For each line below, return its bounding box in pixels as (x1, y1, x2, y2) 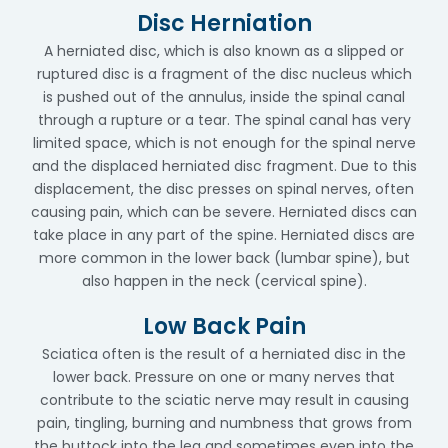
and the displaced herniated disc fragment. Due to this (31, 156, 417, 176)
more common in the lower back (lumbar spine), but (38, 248, 410, 268)
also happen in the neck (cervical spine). (81, 271, 367, 291)
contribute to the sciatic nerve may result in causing (39, 390, 409, 410)
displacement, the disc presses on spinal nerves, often (34, 179, 414, 199)
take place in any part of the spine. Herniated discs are (33, 225, 415, 245)
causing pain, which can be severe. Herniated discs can (31, 202, 417, 222)
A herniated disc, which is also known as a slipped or (44, 41, 404, 61)
